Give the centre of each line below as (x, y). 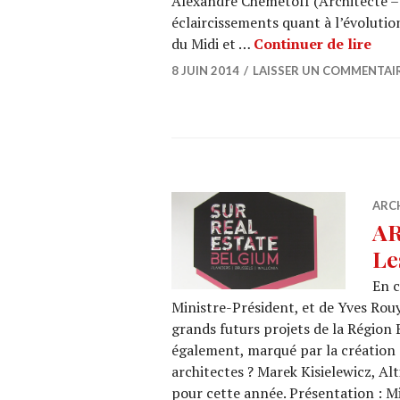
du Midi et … (212, 44)
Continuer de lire (312, 44)
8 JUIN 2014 (205, 71)
